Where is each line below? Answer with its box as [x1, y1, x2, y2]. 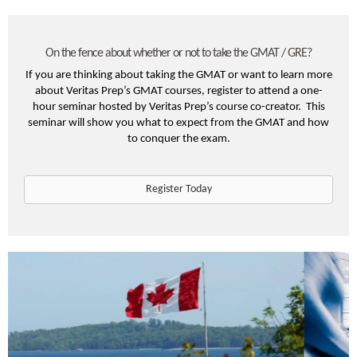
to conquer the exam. [127, 133, 230, 146]
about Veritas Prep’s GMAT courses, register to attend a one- [34, 85, 323, 98]
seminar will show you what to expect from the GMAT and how [28, 117, 329, 130]
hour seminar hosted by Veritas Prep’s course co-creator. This [32, 101, 325, 114]
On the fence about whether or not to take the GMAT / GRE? [45, 47, 312, 61]
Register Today [145, 183, 212, 196]
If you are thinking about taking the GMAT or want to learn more [25, 69, 332, 82]
